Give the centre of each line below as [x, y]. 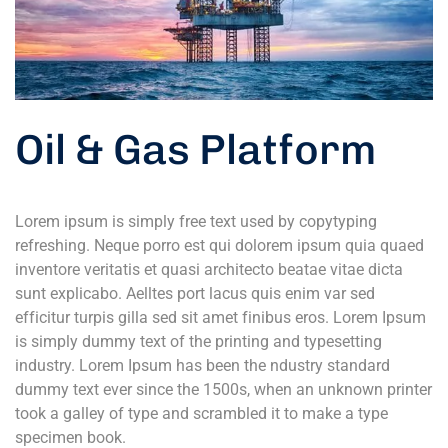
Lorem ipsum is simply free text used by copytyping [196, 222]
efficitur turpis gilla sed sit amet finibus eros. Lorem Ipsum [220, 318]
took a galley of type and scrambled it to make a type [201, 414]
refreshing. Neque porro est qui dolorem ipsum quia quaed [219, 246]
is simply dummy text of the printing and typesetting [198, 342]
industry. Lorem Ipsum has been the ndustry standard [202, 366]
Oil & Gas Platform [196, 150]
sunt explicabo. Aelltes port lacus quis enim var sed [195, 294]
